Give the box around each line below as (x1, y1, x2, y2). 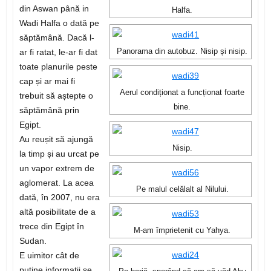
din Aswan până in (19, 4, 89, 14)
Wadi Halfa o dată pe (19, 18, 99, 28)
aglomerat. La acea (19, 178, 94, 188)
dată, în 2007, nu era (19, 192, 100, 203)
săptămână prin (19, 105, 79, 116)
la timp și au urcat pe (19, 149, 99, 159)
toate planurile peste (19, 62, 97, 72)
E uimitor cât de (19, 250, 79, 261)
